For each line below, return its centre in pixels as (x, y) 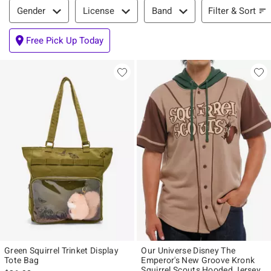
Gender (31, 11)
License (99, 11)
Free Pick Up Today (65, 41)
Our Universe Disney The (188, 251)
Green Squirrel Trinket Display (61, 251)
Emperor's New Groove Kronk (198, 260)
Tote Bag (22, 260)
